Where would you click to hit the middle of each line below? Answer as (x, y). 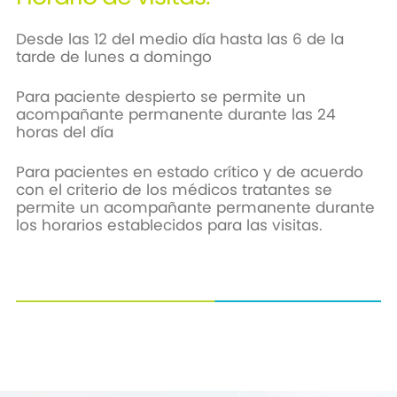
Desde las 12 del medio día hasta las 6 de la (179, 39)
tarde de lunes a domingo (116, 57)
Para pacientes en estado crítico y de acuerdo (189, 172)
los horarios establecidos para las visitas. (171, 226)
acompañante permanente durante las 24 (175, 115)
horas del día (66, 132)
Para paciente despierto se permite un (160, 97)
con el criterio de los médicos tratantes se (174, 190)
